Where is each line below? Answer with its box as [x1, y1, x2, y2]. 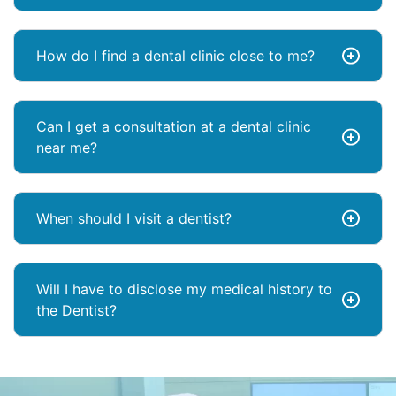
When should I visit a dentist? [36, 209, 232, 228]
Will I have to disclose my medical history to [36, 280, 332, 299]
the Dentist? [36, 301, 117, 320]
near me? [36, 139, 97, 157]
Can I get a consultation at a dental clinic [36, 118, 311, 136]
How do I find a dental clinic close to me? [36, 47, 315, 65]
